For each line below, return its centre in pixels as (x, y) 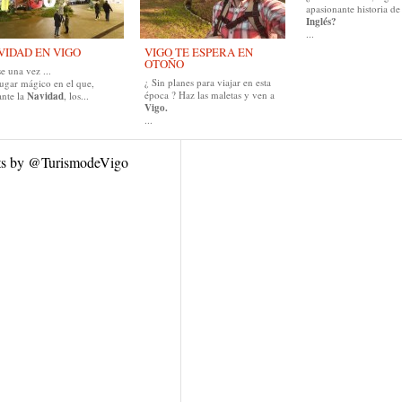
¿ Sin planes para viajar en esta (208, 82)
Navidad (45, 96)
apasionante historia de (353, 9)
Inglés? (321, 22)
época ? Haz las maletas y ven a (210, 95)
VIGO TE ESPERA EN (199, 52)
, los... (76, 96)
